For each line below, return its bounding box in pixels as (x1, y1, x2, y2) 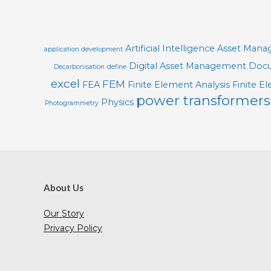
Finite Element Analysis (127, 79, 230, 90)
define (107, 63, 126, 71)
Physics (101, 97, 134, 108)
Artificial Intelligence (125, 43, 215, 54)
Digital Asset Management (129, 60, 246, 71)
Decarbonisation (54, 63, 105, 71)
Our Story (44, 208, 84, 220)
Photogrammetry (45, 99, 99, 107)
